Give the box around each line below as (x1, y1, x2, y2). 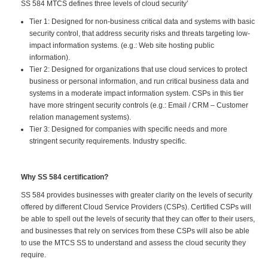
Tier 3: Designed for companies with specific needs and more (29, 124, 227, 133)
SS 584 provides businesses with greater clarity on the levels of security (21, 190, 252, 199)
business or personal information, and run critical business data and (29, 77, 249, 86)
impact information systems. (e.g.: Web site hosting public (29, 41, 214, 50)
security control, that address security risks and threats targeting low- (29, 29, 250, 38)
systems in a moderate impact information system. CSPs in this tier (29, 89, 243, 98)
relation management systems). (29, 112, 133, 121)
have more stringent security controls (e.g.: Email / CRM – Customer (29, 100, 248, 109)
